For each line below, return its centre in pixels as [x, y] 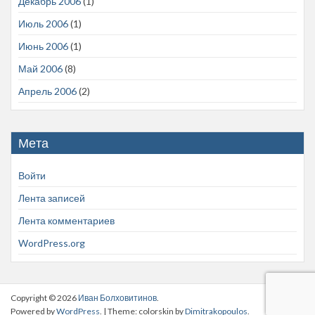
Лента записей [52, 198]
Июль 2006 [43, 24]
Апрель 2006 [47, 91]
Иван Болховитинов [117, 298]
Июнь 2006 [43, 46]
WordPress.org [52, 243]
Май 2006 [40, 69]
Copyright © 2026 [44, 298]
